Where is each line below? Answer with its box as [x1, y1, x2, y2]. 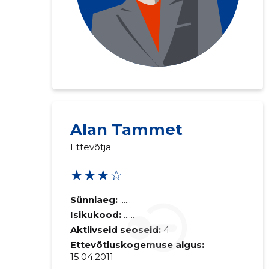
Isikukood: [70, 209, 124, 220]
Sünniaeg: [70, 194, 118, 205]
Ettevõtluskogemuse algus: [70, 239, 204, 250]
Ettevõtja [70, 141, 111, 153]
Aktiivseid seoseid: [70, 224, 161, 235]
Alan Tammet [70, 120, 183, 139]
